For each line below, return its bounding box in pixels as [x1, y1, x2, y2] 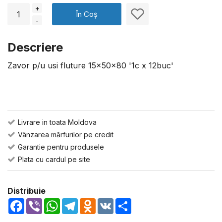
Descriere [7, 40, 63, 55]
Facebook [24, 197, 62, 207]
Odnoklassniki [96, 197, 147, 207]
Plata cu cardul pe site [18, 155, 90, 164]
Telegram [78, 197, 113, 207]
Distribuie [7, 186, 46, 196]
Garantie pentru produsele [18, 143, 104, 151]
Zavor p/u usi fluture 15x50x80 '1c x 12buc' [7, 60, 173, 70]
